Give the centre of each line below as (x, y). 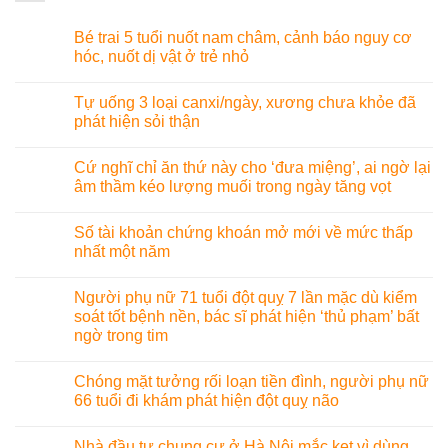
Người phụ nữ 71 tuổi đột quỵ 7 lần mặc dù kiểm (245, 298)
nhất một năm (122, 252)
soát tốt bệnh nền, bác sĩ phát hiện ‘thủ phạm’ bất (246, 317)
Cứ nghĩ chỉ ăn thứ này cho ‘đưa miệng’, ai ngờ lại (252, 168)
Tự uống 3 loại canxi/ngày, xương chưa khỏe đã (245, 103)
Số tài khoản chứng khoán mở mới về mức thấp (243, 233)
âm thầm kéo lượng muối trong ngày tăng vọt (232, 187)
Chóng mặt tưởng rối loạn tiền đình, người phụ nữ (251, 382)
